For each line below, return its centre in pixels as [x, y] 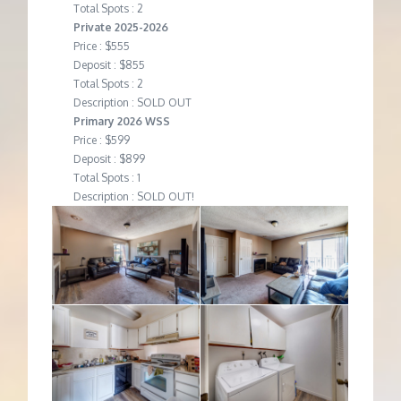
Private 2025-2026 [120, 27]
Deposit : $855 [109, 64]
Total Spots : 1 [107, 177]
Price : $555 [101, 46]
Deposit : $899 [109, 158]
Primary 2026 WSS [121, 121]
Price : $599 [101, 140]
